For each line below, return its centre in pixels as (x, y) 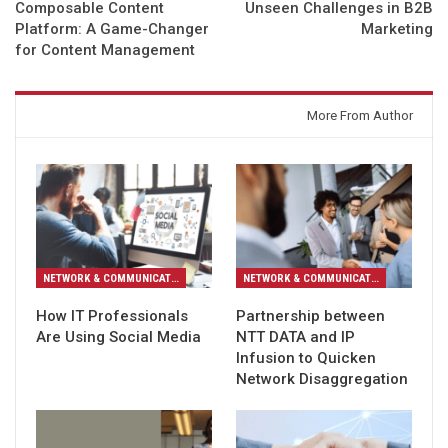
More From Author (360, 116)
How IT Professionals (112, 315)
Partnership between (310, 315)
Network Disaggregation (322, 378)
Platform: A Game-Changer (112, 29)
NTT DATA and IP (295, 336)
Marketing (397, 29)
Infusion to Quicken (306, 357)
